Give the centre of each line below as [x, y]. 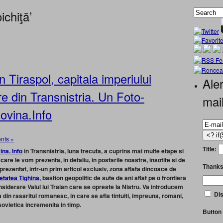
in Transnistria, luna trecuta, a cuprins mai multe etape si [103, 151]
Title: [210, 149]
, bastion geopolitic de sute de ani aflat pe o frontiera [113, 178]
